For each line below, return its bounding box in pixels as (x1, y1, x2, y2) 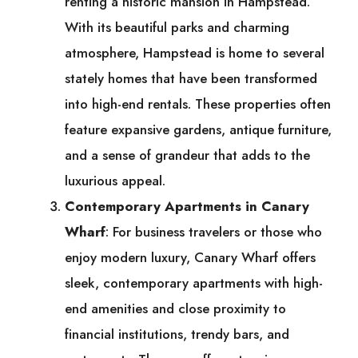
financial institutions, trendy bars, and (65, 324, 289, 344)
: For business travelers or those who (105, 222, 322, 242)
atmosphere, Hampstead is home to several (65, 43, 324, 63)
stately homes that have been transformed (65, 69, 317, 89)
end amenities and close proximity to (65, 299, 286, 319)
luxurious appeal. (65, 171, 165, 191)
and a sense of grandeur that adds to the (65, 145, 310, 165)
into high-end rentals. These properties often (65, 94, 331, 114)
